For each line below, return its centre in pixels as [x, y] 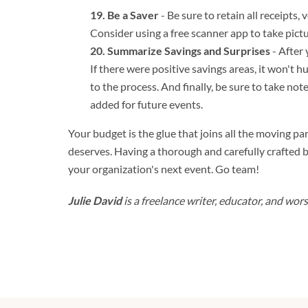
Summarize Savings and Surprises [189, 50]
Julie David [95, 200]
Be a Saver [133, 14]
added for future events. [146, 104]
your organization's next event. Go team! [164, 168]
